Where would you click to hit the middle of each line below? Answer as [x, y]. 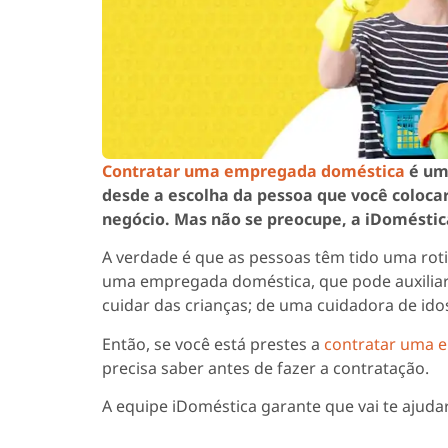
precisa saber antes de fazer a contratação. [265, 367]
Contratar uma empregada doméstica [253, 170]
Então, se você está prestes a [213, 343]
